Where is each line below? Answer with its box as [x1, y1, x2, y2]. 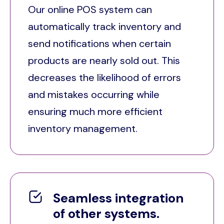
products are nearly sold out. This [28, 53, 180, 67]
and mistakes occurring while [28, 87, 159, 101]
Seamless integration [53, 189, 183, 206]
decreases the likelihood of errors [28, 70, 181, 84]
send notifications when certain [28, 36, 171, 50]
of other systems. [53, 204, 159, 222]
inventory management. [28, 121, 140, 135]
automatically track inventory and [28, 19, 181, 33]
